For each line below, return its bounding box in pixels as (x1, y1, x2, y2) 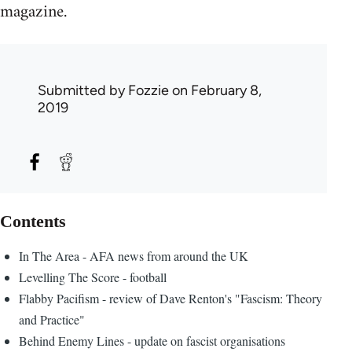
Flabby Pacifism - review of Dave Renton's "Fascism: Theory (19, 289, 322, 306)
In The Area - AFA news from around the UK (19, 247, 248, 264)
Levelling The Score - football (19, 268, 167, 285)
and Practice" (19, 310, 85, 328)
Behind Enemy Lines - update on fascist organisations (19, 332, 285, 349)
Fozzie (128, 81, 169, 99)
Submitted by (38, 81, 128, 99)
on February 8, (169, 81, 262, 99)
